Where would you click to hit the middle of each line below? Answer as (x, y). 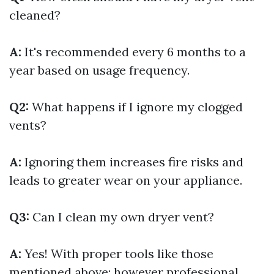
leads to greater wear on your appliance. (126, 180)
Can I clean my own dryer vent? (122, 217)
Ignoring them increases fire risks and (132, 162)
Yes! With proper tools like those (117, 254)
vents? (28, 125)
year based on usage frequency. (99, 70)
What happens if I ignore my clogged (136, 107)
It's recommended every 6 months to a (134, 52)
